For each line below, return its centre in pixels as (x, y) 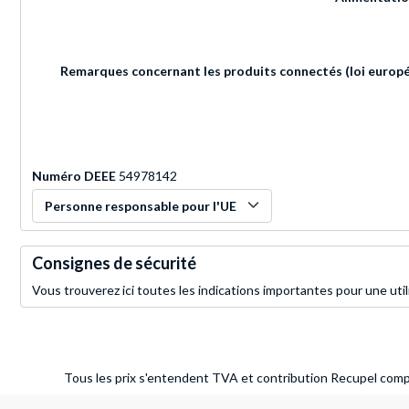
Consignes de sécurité (114, 263)
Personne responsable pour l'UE (141, 206)
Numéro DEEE (74, 176)
